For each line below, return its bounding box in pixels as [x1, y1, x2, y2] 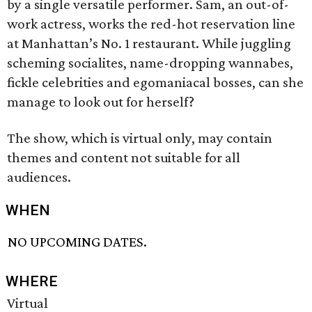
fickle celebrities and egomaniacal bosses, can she [7, 74, 304, 91]
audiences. [7, 169, 71, 185]
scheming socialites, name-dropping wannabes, [7, 54, 293, 71]
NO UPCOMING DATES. [8, 233, 148, 251]
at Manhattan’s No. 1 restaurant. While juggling [7, 35, 291, 52]
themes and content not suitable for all [7, 149, 240, 166]
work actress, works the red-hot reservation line [7, 15, 295, 32]
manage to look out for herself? [7, 93, 194, 110]
